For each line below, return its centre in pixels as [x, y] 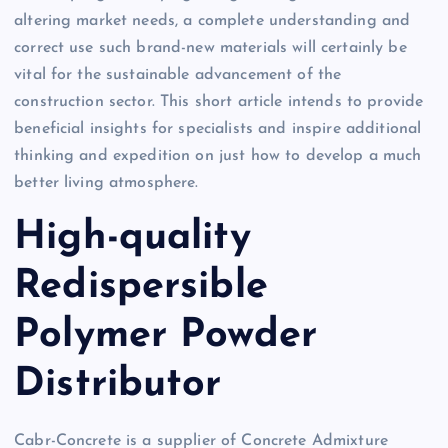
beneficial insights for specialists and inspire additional [218, 128]
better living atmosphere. [106, 182]
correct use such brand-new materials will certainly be [210, 47]
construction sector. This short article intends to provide [219, 101]
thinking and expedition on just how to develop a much [218, 155]
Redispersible [141, 287]
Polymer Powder [166, 336]
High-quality [132, 238]
